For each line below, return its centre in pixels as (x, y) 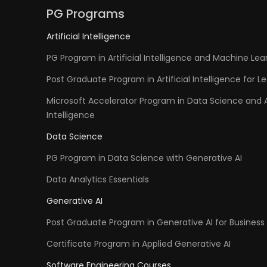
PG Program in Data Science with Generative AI (144, 158)
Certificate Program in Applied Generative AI (139, 244)
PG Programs (86, 14)
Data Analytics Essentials (98, 179)
